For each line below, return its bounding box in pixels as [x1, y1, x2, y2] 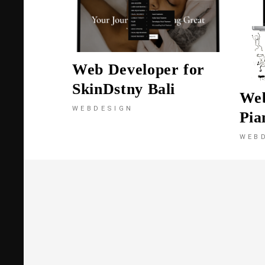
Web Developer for [72, 61, 205, 79]
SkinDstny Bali [72, 80, 176, 98]
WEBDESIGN [72, 105, 134, 113]
